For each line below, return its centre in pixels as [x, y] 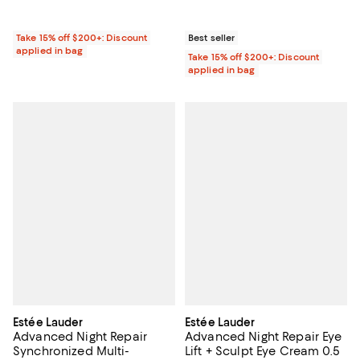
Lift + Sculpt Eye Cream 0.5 [262, 351]
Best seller [212, 38]
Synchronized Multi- [71, 351]
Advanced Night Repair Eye [264, 336]
